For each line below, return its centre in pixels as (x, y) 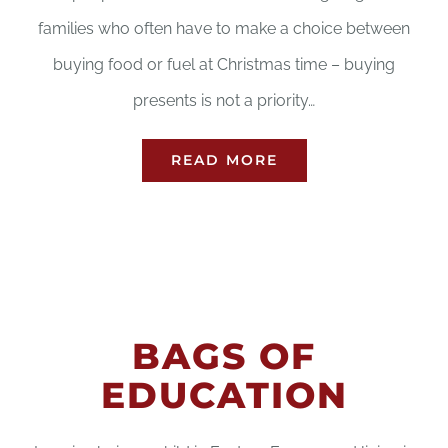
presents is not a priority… (224, 101)
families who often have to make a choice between (224, 29)
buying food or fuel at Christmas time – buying (224, 65)
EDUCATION (224, 395)
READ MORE (224, 160)
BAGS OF (224, 356)
